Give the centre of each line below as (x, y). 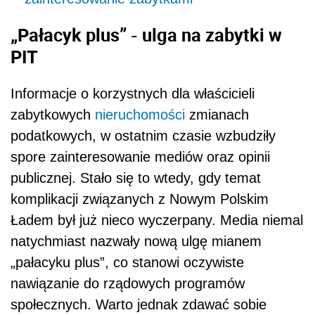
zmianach (217, 114)
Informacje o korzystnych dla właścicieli (133, 93)
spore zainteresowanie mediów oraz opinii (140, 156)
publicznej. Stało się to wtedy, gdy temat (136, 178)
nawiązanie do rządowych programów (128, 283)
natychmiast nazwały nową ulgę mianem (136, 241)
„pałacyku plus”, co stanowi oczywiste (127, 262)
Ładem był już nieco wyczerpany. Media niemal (157, 220)
